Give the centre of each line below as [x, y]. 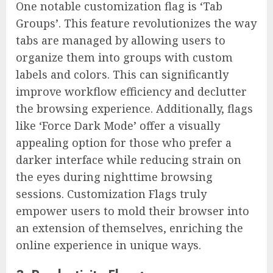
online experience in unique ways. [108, 245]
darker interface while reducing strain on [129, 159]
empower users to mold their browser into [133, 211]
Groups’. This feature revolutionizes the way [136, 23]
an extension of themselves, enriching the [129, 228]
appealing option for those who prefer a [124, 142]
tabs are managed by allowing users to [121, 40]
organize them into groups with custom [124, 57]
